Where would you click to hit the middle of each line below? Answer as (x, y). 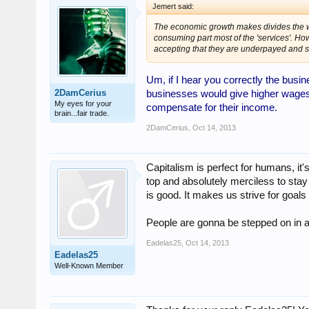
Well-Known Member (89, 265)
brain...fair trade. (82, 113)
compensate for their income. (212, 107)
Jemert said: (173, 7)
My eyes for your (83, 104)
